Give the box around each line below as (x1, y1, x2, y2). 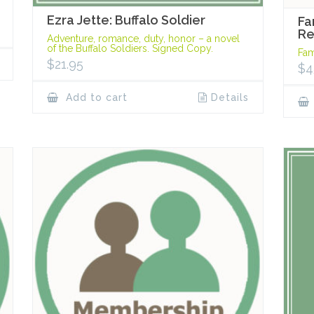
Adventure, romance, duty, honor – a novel (47, 33, 240, 45)
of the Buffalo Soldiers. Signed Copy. (47, 43, 214, 55)
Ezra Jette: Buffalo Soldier (47, 13, 206, 28)
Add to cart (62, 92, 128, 104)
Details (210, 92, 249, 104)
